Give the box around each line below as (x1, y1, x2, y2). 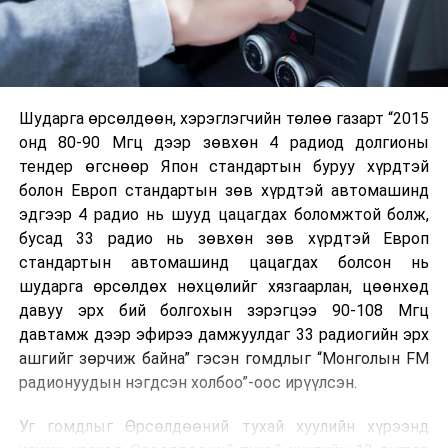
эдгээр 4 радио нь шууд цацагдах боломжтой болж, (18, 204, 430, 224)
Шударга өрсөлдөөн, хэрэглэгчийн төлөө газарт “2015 (18, 108, 430, 128)
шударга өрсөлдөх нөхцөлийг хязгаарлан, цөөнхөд (18, 276, 430, 296)
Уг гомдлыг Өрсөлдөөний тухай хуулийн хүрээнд (18, 416, 430, 436)
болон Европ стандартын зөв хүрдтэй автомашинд (18, 180, 430, 200)
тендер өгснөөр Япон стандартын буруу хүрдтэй (18, 156, 430, 176)
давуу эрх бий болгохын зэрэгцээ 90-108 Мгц (18, 300, 430, 320)
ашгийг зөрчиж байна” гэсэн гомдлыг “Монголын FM (18, 348, 430, 368)
